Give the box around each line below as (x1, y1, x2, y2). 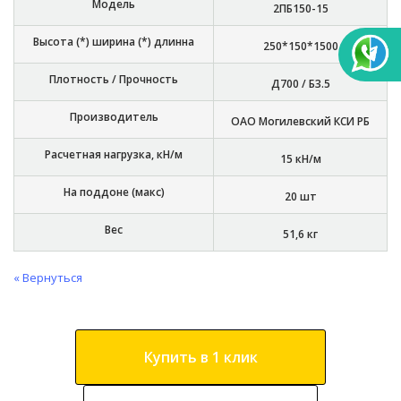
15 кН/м (279, 151, 321, 167)
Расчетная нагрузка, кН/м (45, 147, 183, 163)
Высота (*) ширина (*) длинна (33, 34, 194, 50)
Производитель (69, 109, 158, 125)
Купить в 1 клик (143, 346, 258, 367)
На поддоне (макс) (63, 184, 165, 200)
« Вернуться (13, 269, 82, 286)
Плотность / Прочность (49, 72, 178, 88)
